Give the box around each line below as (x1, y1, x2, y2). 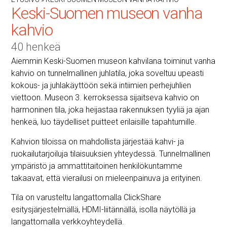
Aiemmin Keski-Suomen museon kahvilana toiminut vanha (11, 56, 215, 66)
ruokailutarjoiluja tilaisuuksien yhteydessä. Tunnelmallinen (11, 148, 210, 159)
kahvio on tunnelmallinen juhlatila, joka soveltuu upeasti (11, 68, 204, 79)
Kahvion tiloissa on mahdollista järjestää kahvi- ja (11, 136, 184, 146)
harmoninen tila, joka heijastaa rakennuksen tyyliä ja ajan (11, 105, 209, 115)
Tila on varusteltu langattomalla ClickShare (11, 192, 161, 202)
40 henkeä (11, 41, 61, 54)
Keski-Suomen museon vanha (11, 4, 203, 23)
